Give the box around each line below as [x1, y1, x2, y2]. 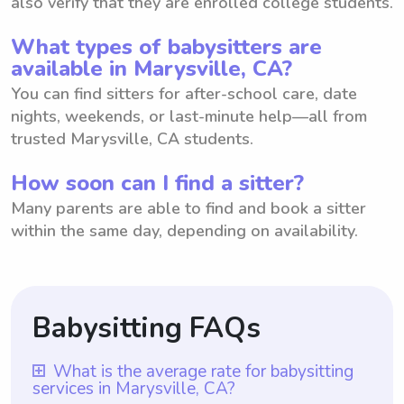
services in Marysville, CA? [32, 376, 235, 400]
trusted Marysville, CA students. [11, 127, 253, 150]
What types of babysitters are [11, 32, 322, 61]
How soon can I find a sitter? [11, 168, 304, 197]
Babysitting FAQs [32, 308, 261, 347]
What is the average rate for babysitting [53, 359, 353, 383]
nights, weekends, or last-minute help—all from [11, 105, 367, 127]
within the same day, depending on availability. [11, 219, 358, 242]
